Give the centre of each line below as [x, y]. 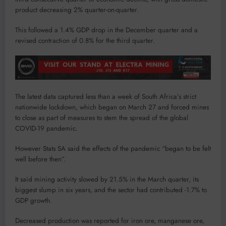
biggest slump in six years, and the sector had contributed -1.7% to [111, 190]
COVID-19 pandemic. [46, 128]
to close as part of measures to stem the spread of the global [102, 118]
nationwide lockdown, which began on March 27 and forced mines [112, 107]
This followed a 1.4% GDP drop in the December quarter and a [106, 30]
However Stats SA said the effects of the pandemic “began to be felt [113, 148]
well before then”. [40, 159]
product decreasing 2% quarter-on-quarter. [77, 10]
